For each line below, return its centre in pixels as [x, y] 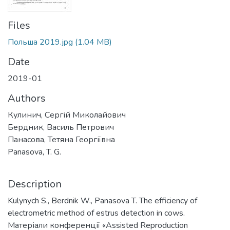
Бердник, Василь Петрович [61, 127]
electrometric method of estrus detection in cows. [96, 213]
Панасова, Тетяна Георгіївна [61, 140]
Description [35, 184]
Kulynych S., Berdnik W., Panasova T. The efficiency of [102, 201]
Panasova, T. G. [34, 152]
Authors [27, 98]
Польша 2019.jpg [40, 42]
